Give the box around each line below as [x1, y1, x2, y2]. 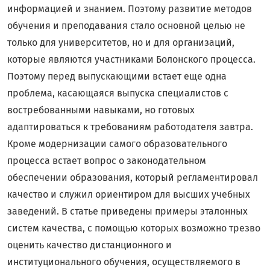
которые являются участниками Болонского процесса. [7, 54, 256, 66]
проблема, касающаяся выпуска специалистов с [7, 87, 228, 99]
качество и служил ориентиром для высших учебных [7, 189, 250, 201]
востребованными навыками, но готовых [7, 104, 195, 116]
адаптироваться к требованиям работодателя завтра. [7, 121, 253, 133]
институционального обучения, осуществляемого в [7, 256, 240, 268]
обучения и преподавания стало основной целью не [7, 20, 245, 32]
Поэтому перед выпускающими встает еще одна [7, 71, 227, 83]
